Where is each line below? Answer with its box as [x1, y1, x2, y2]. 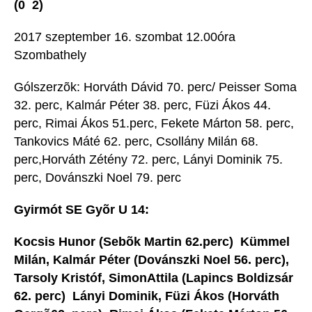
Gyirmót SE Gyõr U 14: [14, 203, 149, 217]
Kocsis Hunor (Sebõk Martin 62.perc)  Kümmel [14, 235, 290, 249]
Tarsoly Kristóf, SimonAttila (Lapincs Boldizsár [14, 271, 293, 286]
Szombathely [14, 48, 86, 63]
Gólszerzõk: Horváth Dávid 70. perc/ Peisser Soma [14, 80, 297, 95]
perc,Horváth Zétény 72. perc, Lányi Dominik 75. [14, 153, 283, 167]
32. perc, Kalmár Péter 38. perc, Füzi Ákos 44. [14, 98, 271, 113]
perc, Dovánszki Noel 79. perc [14, 171, 198, 185]
